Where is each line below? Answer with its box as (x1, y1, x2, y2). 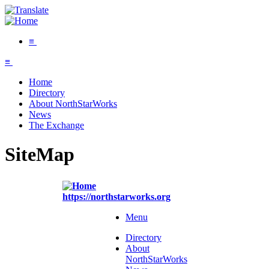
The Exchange (29, 120, 84, 130)
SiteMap (5, 144, 74, 166)
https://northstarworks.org (62, 191, 171, 202)
